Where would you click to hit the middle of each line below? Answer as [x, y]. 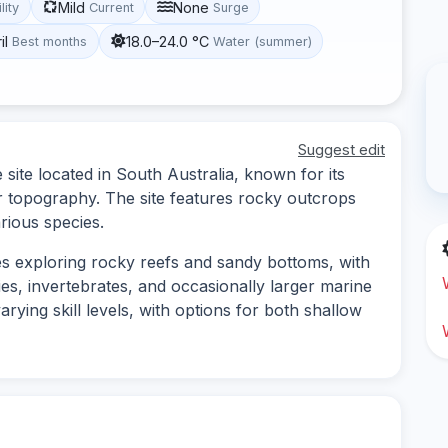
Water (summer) [262, 41]
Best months [50, 41]
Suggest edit [341, 149]
